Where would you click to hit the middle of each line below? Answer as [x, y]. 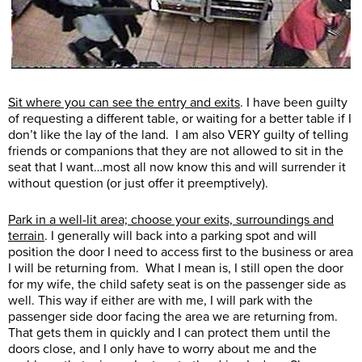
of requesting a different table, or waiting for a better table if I [180, 119]
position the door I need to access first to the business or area [181, 253]
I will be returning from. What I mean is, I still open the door [176, 269]
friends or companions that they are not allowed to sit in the [176, 152]
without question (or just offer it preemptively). [138, 184]
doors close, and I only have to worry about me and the [162, 349]
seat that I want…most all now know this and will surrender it [177, 168]
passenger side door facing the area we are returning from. [173, 317]
